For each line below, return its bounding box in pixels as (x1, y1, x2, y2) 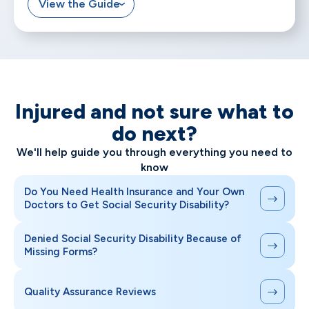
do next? (112, 121, 197, 147)
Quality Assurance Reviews (24, 285, 156, 298)
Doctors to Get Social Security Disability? (24, 199, 229, 212)
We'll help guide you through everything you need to (17, 146, 292, 159)
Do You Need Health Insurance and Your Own (24, 186, 244, 199)
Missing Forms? (24, 246, 97, 259)
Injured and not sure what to (15, 99, 294, 125)
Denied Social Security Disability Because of (24, 232, 241, 246)
